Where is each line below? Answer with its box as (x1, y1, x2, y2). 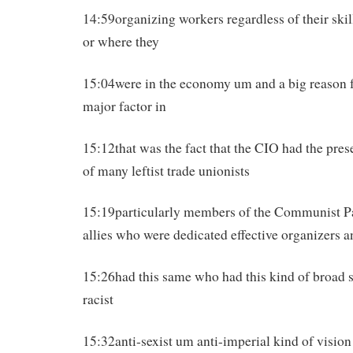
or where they (83, 32, 159, 50)
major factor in (83, 96, 166, 115)
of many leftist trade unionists (83, 161, 250, 180)
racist (83, 290, 113, 309)
